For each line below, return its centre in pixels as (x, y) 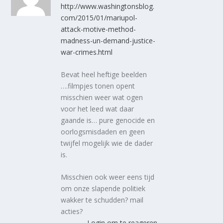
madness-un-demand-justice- (108, 40)
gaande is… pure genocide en (108, 120)
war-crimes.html (87, 52)
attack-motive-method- (99, 29)
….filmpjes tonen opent (98, 86)
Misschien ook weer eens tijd (108, 177)
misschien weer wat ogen (102, 97)
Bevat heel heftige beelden (104, 74)
